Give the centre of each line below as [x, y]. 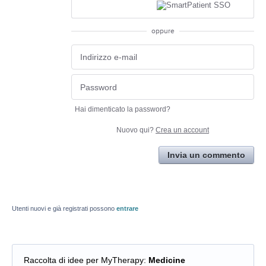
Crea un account [182, 130]
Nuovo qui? [136, 130]
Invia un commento [206, 155]
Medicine [167, 260]
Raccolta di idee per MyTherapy [84, 260]
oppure [163, 31]
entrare [127, 208]
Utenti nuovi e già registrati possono [64, 208]
